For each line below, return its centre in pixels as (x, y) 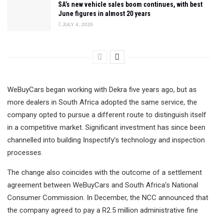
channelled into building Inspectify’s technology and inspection (106, 140)
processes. (25, 153)
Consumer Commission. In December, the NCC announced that (108, 198)
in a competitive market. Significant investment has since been (106, 128)
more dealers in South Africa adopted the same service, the (102, 102)
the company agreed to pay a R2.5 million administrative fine (103, 210)
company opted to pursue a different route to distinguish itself (107, 115)
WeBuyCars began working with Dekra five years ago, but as (102, 90)
